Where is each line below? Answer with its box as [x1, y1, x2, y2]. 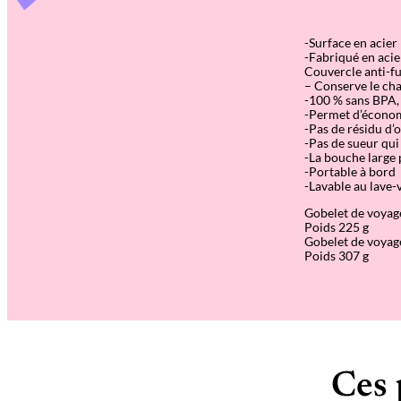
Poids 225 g [304, 219, 369, 235]
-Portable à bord [304, 164, 396, 180]
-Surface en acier [304, 35, 397, 51]
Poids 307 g [304, 248, 369, 264]
